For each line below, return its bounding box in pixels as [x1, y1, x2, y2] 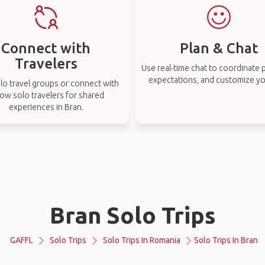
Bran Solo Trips [49, 202, 216, 228]
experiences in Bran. [8, 102, 83, 112]
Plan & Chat [180, 40, 258, 56]
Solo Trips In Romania [103, 235, 180, 245]
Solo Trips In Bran [194, 235, 258, 245]
